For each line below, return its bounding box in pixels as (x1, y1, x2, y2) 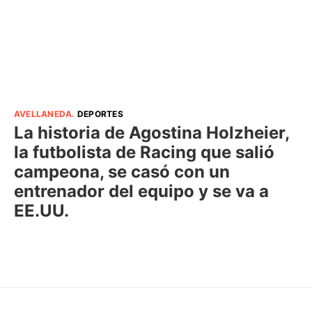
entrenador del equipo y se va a (14, 181, 269, 202)
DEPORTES (77, 109, 123, 120)
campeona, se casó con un (14, 162, 230, 182)
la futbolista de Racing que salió (14, 142, 274, 163)
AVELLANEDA (14, 109, 72, 120)
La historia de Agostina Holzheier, (14, 123, 289, 143)
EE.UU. (14, 201, 69, 221)
